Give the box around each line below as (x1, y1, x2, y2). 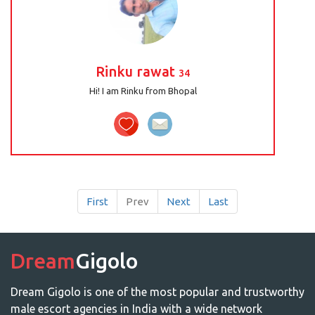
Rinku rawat (96, 63, 179, 79)
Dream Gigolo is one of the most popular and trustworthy (11, 285, 304, 298)
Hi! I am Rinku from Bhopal (89, 86, 197, 96)
